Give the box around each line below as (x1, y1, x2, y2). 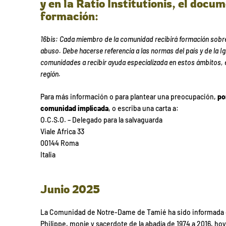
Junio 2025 (40, 182, 100, 196)
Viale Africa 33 (40, 127, 84, 136)
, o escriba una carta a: (108, 103, 179, 112)
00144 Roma (40, 138, 79, 147)
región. (40, 69, 61, 78)
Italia (40, 150, 55, 159)
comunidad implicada (40, 103, 108, 112)
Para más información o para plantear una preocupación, (40, 92, 217, 101)
